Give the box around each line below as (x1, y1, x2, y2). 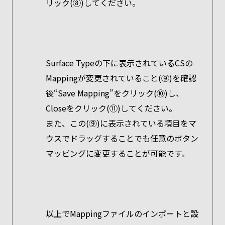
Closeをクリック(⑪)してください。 (45, 102, 177, 114)
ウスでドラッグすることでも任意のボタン (45, 132, 198, 144)
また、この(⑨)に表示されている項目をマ (45, 117, 196, 129)
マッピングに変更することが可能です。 (45, 147, 189, 159)
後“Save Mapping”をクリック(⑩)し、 (45, 87, 184, 99)
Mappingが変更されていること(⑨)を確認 (45, 72, 196, 84)
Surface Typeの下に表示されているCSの (45, 57, 193, 69)
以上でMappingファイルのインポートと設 (45, 207, 198, 219)
